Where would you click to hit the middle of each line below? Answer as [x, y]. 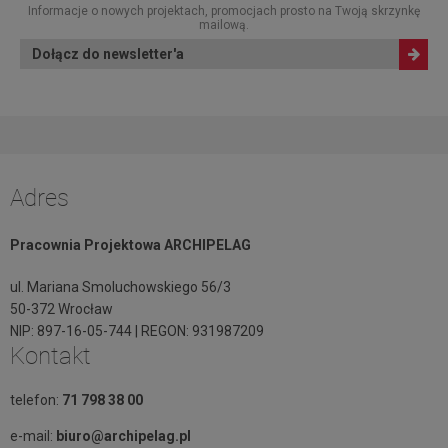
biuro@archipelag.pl [123, 435]
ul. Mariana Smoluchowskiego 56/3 [120, 286]
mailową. [224, 25]
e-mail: [31, 435]
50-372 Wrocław [61, 308]
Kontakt [50, 355]
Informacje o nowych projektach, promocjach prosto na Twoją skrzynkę [224, 11]
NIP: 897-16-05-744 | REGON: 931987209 [137, 330]
